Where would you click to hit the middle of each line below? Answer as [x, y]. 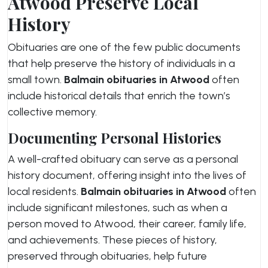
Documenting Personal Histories [115, 138]
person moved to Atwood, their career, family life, [127, 224]
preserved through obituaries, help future [107, 256]
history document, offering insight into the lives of [127, 175]
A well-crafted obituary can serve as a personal [123, 159]
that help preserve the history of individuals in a [121, 63]
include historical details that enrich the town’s [119, 96]
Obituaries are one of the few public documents [124, 47]
